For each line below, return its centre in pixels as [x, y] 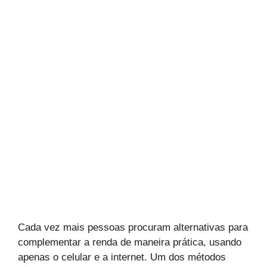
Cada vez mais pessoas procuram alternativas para [133, 227]
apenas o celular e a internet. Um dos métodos [122, 257]
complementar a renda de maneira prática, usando [130, 242]
